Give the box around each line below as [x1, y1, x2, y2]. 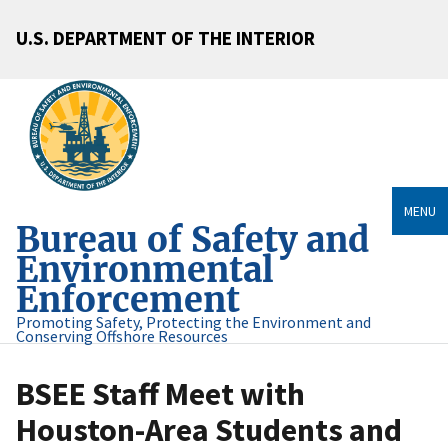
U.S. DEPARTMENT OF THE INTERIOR [16, 25, 315, 50]
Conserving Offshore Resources [16, 326, 228, 347]
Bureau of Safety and [16, 218, 369, 262]
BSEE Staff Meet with [16, 374, 305, 415]
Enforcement [16, 278, 240, 322]
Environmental [16, 248, 274, 292]
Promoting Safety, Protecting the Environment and [16, 312, 371, 333]
